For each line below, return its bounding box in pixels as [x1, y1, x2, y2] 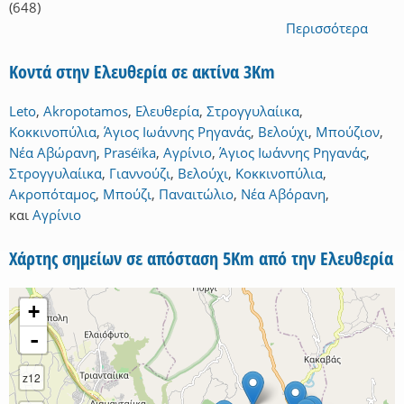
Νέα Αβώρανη [9, 143, 96, 162]
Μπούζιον [316, 123, 380, 142]
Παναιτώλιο [159, 185, 234, 204]
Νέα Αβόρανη [241, 185, 326, 204]
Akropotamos [43, 102, 128, 121]
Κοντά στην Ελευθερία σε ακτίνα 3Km [9, 60, 275, 85]
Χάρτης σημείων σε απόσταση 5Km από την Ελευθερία [9, 246, 393, 271]
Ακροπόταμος [9, 185, 96, 204]
